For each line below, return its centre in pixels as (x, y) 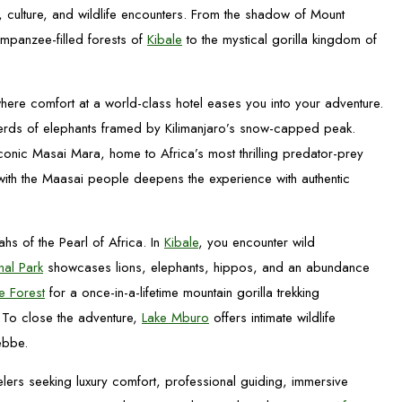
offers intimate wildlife (272, 318)
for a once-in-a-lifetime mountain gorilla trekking (182, 293)
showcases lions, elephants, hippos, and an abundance (206, 267)
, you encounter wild (257, 242)
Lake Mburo (175, 318)
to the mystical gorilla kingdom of (280, 39)
